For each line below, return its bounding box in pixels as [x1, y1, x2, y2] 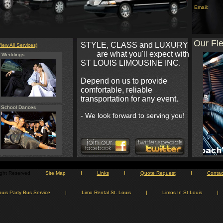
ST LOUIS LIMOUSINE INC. [80, 59, 181, 67]
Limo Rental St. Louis [81, 190, 131, 195]
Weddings [1, 52, 24, 57]
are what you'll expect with [80, 50, 189, 58]
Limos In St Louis [162, 190, 202, 195]
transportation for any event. [80, 95, 178, 103]
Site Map [45, 170, 66, 176]
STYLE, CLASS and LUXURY [80, 41, 188, 49]
